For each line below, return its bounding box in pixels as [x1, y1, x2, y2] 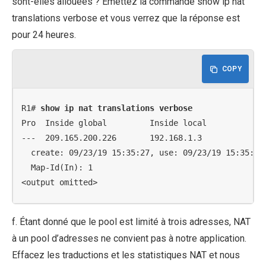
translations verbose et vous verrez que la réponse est [12, 12, 240, 24]
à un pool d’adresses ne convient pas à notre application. [12, 233, 246, 245]
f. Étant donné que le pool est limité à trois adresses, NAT [12, 216, 251, 228]
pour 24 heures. [12, 28, 76, 40]
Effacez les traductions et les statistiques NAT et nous [12, 249, 240, 261]
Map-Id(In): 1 [21, 163, 93, 173]
